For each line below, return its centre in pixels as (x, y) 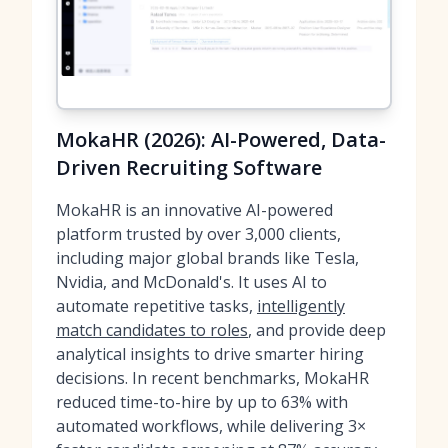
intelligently (301, 306)
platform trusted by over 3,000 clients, (198, 234)
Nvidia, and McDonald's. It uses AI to (191, 282)
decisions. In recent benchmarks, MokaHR (212, 378)
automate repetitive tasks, (156, 306)
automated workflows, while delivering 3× (211, 426)
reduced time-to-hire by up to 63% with (202, 402)
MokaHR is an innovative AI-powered (194, 210)
